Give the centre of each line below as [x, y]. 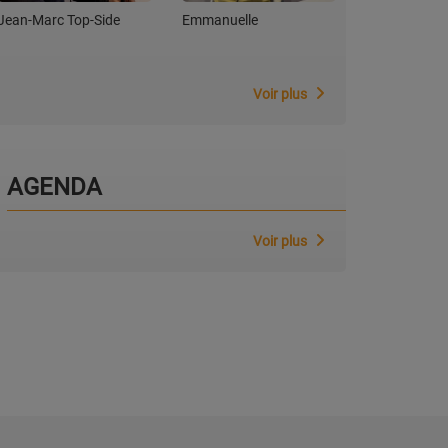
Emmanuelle [219, 20]
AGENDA [54, 187]
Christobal [398, 20]
